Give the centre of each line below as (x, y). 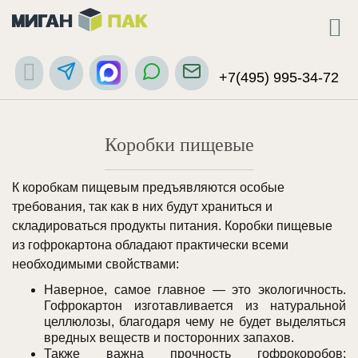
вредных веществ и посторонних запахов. (169, 338)
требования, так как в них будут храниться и (142, 207)
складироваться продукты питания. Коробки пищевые (172, 226)
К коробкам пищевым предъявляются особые (148, 188)
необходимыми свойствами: (95, 265)
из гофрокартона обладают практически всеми (150, 245)
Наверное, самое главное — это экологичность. (195, 290)
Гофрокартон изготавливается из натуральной (195, 306)
